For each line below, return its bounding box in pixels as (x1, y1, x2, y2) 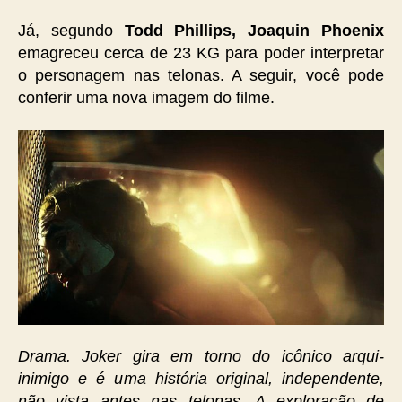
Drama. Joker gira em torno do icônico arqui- (18, 346, 384, 365)
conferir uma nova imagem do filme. (18, 89, 275, 107)
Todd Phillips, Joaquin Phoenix (112, 22, 385, 39)
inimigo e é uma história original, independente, (18, 369, 384, 388)
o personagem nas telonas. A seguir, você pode (18, 66, 384, 84)
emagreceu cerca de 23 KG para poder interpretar (18, 44, 384, 62)
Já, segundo (18, 22, 113, 39)
